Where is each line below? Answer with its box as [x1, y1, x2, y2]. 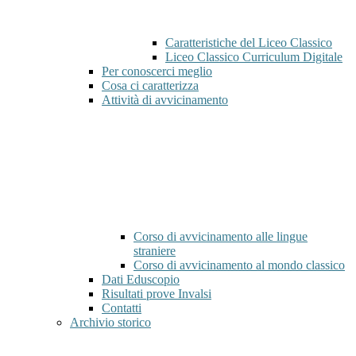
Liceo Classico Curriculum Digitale [165, 50, 342, 64]
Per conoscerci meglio [102, 64, 212, 79]
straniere [133, 244, 176, 258]
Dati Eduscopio [102, 273, 180, 287]
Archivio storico [70, 315, 151, 330]
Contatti [102, 301, 141, 315]
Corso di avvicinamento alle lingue [133, 230, 308, 244]
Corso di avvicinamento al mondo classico [133, 258, 345, 273]
